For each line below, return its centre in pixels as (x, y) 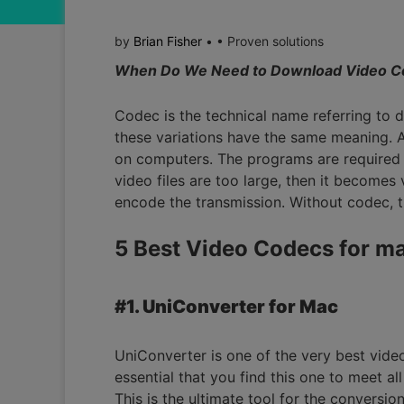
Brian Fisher (168, 41)
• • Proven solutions (263, 41)
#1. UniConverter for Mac (226, 307)
